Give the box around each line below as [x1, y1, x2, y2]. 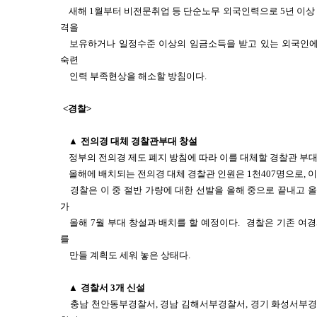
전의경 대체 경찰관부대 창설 [81, 136, 197, 146]
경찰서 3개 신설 [81, 282, 145, 293]
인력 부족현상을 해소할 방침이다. [69, 71, 207, 81]
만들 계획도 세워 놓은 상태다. [69, 250, 191, 260]
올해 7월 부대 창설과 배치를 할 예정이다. [69, 217, 240, 228]
